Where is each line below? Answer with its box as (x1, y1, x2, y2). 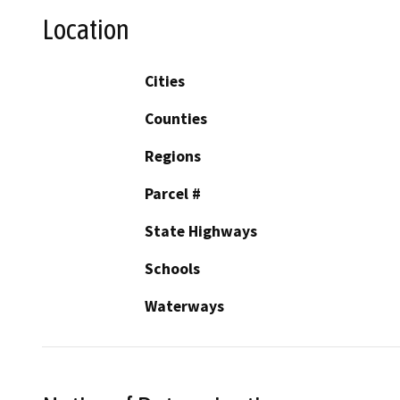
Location (42, 12, 129, 46)
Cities (145, 71, 185, 92)
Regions (145, 146, 201, 167)
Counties (145, 109, 207, 129)
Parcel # (145, 184, 201, 204)
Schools (145, 259, 200, 279)
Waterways (145, 296, 224, 317)
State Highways (145, 221, 257, 242)
